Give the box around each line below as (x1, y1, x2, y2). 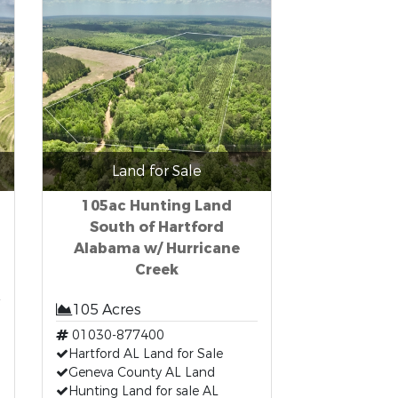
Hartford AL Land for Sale (68, 346, 224, 362)
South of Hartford (90, 218, 225, 236)
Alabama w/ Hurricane (74, 239, 241, 258)
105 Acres (72, 300, 142, 319)
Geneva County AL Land (68, 364, 216, 381)
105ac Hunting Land (82, 196, 233, 215)
